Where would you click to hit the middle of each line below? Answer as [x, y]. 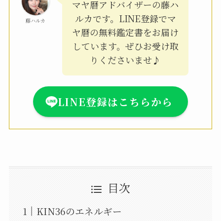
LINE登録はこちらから [115, 101]
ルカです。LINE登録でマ [125, 18]
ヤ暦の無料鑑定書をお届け [125, 32]
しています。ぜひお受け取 [125, 46]
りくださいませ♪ [125, 59]
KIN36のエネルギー [79, 211]
